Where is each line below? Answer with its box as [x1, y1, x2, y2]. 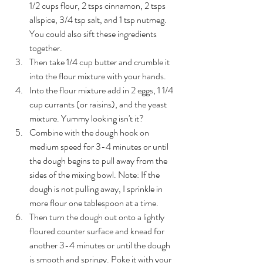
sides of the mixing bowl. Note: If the [29, 168, 161, 182]
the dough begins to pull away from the [29, 154, 169, 168]
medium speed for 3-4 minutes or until [29, 140, 170, 154]
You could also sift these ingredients [29, 27, 159, 41]
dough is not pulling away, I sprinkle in [29, 182, 164, 196]
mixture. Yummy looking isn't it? [29, 112, 144, 126]
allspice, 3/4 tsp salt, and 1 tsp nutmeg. [29, 13, 168, 27]
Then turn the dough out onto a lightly [29, 210, 166, 224]
